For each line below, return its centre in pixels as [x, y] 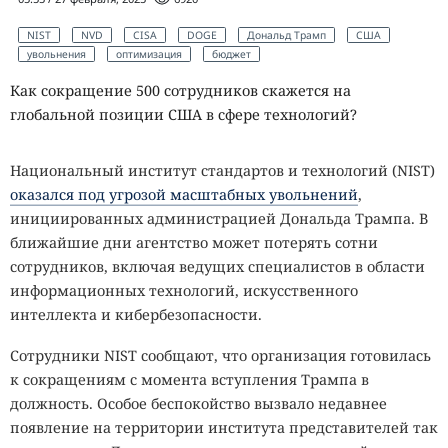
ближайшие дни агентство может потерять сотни [194, 242]
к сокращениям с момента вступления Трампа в [189, 379]
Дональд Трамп [286, 35]
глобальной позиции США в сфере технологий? [183, 114]
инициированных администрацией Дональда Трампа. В [219, 218]
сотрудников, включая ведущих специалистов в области [217, 266]
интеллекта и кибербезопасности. [136, 314]
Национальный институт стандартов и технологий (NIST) [222, 170]
